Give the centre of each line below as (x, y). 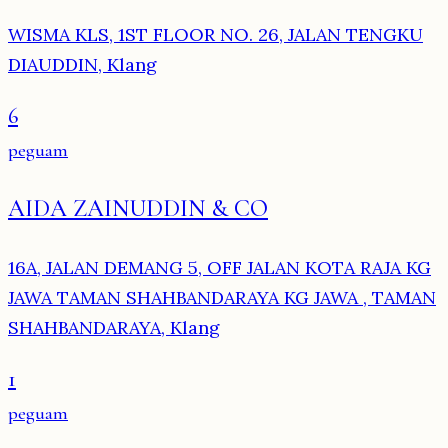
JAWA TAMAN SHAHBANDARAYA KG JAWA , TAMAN (222, 298)
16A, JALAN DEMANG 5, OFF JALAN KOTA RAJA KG (219, 268)
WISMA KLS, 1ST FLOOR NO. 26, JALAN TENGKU (215, 35)
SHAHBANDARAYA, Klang (114, 328)
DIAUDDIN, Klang (82, 65)
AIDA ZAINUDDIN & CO (138, 209)
